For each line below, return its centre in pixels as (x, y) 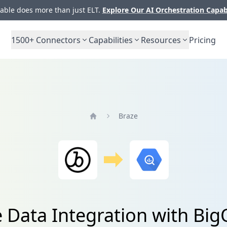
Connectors (57, 40)
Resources (161, 40)
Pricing (202, 40)
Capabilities (111, 40)
